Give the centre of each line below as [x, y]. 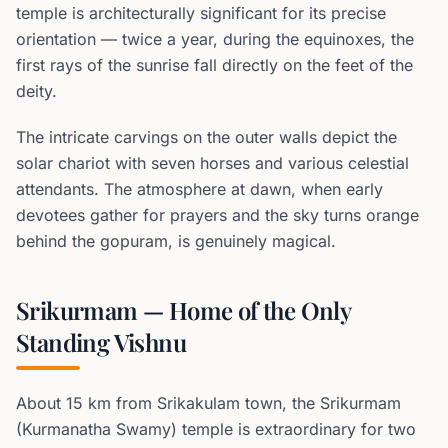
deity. [36, 91]
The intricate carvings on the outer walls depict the [206, 137]
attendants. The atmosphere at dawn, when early [199, 189]
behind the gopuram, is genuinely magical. [176, 241]
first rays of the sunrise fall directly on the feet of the [214, 65]
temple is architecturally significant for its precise [201, 13]
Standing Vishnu [101, 342]
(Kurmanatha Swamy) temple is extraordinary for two [216, 429]
